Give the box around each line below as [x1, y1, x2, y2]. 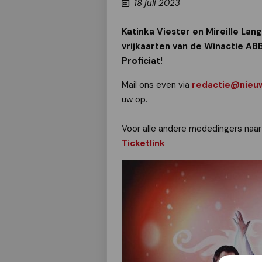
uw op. [122, 94, 147, 105]
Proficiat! [122, 55, 163, 67]
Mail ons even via [122, 79, 192, 91]
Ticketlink [122, 137, 167, 149]
